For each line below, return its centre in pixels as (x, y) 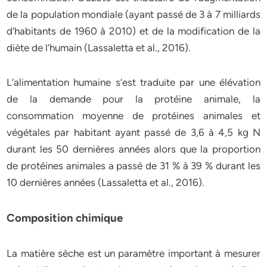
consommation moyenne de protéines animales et (133, 116)
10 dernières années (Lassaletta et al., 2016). (106, 182)
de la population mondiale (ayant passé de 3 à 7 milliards (133, 14)
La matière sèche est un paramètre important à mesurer (133, 253)
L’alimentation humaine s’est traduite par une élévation (133, 82)
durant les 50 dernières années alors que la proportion (133, 149)
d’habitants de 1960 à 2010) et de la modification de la (133, 31)
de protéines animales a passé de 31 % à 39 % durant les (133, 166)
